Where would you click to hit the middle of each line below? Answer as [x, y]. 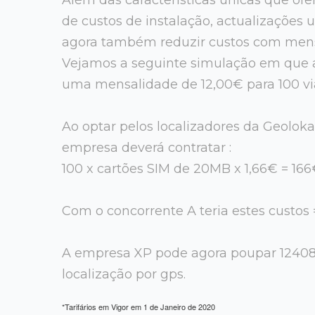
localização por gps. [124, 274]
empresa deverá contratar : [147, 147]
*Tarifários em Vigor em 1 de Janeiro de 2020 [139, 306]
